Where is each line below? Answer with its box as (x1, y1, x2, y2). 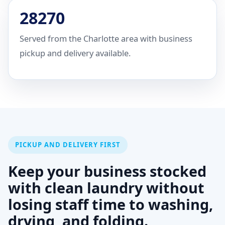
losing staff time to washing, (8, 194, 213, 214)
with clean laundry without (8, 178, 204, 197)
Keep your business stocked (8, 161, 206, 181)
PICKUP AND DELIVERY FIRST (15, 140, 121, 149)
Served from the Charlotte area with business (20, 33, 192, 44)
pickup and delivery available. (20, 47, 131, 59)
